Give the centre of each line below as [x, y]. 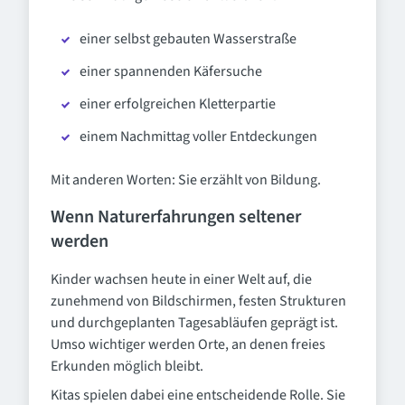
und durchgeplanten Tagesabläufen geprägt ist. [194, 323]
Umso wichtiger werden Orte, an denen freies [188, 344]
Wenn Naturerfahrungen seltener [176, 217]
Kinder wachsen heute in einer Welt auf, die [181, 279]
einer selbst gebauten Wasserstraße [188, 39]
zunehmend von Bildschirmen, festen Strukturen [198, 301]
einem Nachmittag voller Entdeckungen [198, 137]
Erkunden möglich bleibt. [127, 366]
